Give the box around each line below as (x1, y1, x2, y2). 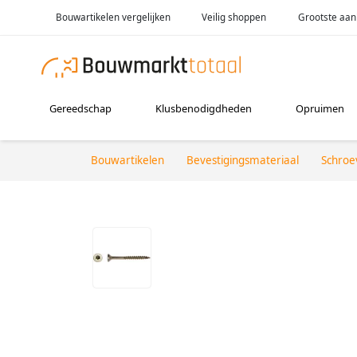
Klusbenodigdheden (155, 101, 253, 116)
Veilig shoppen (202, 10, 267, 23)
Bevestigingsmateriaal (186, 152, 299, 167)
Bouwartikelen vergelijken (55, 10, 171, 23)
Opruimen (296, 101, 345, 116)
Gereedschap (49, 101, 112, 116)
